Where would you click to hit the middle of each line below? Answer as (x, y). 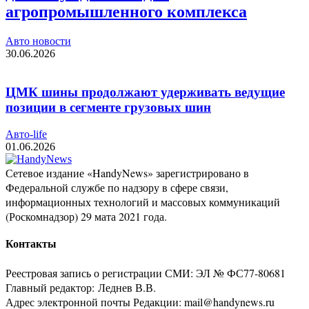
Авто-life (26, 134)
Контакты (31, 244)
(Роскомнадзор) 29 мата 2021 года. (86, 216)
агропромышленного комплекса (126, 11)
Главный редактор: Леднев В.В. (81, 287)
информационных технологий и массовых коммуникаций (143, 201)
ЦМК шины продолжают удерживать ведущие (145, 92)
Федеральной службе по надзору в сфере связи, (117, 187)
